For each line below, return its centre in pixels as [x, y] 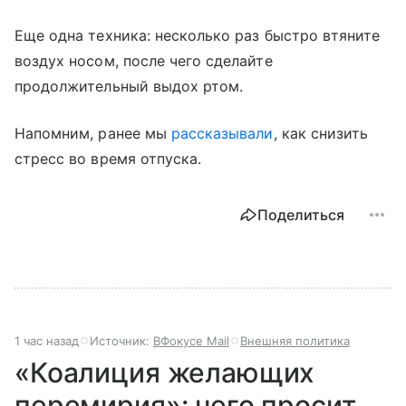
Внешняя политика [295, 340]
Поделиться [301, 214]
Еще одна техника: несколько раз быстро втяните [198, 35]
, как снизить [321, 133]
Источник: [121, 340]
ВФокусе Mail [191, 340]
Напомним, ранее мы [93, 133]
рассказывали [222, 133]
